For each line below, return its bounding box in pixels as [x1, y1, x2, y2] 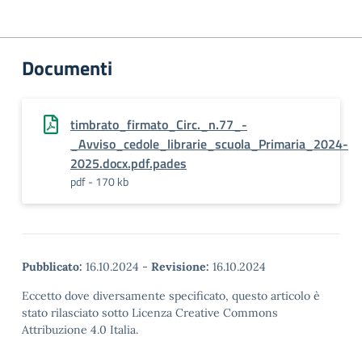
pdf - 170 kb [70, 173, 128, 190]
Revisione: [151, 259, 209, 274]
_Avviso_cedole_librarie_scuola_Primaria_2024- [70, 134, 348, 154]
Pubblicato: [22, 259, 82, 274]
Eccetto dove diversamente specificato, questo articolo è [22, 288, 320, 303]
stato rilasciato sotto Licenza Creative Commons [22, 305, 278, 320]
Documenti [22, 53, 112, 82]
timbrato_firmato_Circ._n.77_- [70, 115, 247, 134]
